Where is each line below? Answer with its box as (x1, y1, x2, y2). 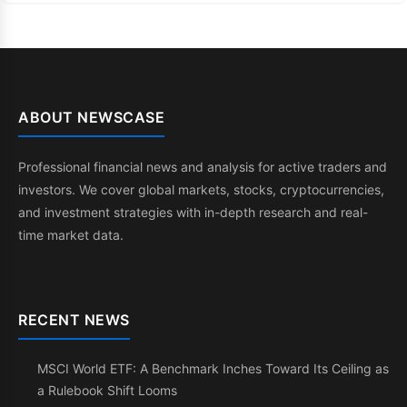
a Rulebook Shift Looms (37, 382, 177, 398)
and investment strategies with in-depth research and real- (18, 204, 368, 220)
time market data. (18, 227, 124, 243)
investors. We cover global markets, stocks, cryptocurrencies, (18, 182, 384, 197)
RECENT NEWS (18, 311, 130, 329)
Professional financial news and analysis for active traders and (18, 159, 387, 174)
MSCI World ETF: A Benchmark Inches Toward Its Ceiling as (37, 361, 389, 376)
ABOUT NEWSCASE (18, 108, 164, 126)
